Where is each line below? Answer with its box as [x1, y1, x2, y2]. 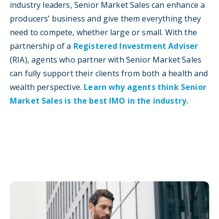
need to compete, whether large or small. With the [10, 27, 197, 38]
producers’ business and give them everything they [10, 13, 201, 24]
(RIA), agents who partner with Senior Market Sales [10, 54, 202, 66]
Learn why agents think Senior [84, 82, 206, 93]
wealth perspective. [10, 82, 84, 93]
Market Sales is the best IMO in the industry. [10, 95, 189, 107]
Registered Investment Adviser [73, 41, 198, 52]
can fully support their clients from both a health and [10, 68, 208, 79]
